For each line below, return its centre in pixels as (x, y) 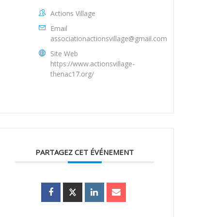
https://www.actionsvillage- (93, 63)
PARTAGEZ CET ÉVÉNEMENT (85, 152)
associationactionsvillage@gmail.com (109, 38)
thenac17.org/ (72, 74)
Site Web (64, 53)
